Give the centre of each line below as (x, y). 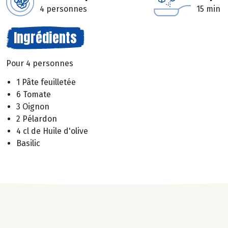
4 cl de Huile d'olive (52, 131)
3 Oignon (33, 106)
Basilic (28, 143)
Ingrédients (45, 38)
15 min (208, 9)
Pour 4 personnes (40, 63)
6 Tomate (34, 94)
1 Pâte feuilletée (46, 82)
